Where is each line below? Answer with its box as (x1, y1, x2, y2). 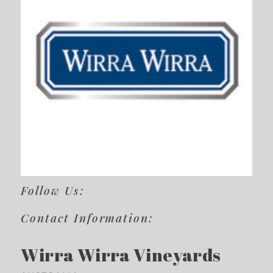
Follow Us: (21, 182, 85, 199)
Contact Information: (21, 210, 154, 226)
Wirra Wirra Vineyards (21, 243, 221, 267)
